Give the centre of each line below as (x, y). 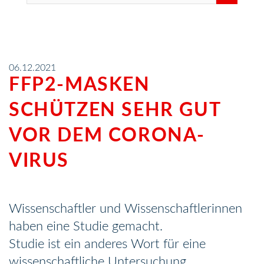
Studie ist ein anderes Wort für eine (107, 244)
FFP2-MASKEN (80, 85)
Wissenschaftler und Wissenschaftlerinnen (126, 209)
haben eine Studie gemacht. (86, 226)
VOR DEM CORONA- (107, 136)
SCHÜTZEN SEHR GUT (115, 110)
